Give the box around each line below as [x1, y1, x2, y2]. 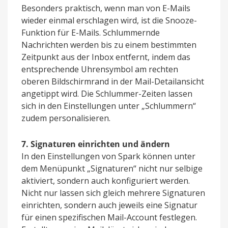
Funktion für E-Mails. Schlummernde [21, 27, 160, 39]
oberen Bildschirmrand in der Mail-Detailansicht [21, 76, 204, 88]
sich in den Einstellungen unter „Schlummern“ [21, 100, 196, 112]
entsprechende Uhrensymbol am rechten [21, 64, 178, 75]
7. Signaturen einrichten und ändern [21, 138, 170, 150]
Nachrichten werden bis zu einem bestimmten [21, 39, 196, 51]
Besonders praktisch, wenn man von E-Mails [21, 3, 190, 14]
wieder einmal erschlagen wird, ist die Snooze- [21, 15, 197, 26]
